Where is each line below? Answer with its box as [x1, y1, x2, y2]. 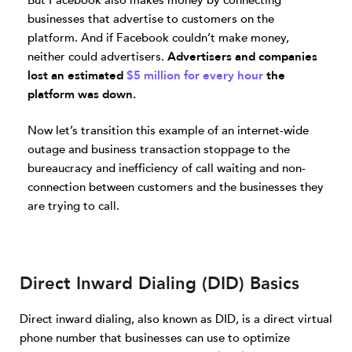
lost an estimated [27, 68, 126, 83]
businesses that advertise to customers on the [27, 11, 274, 27]
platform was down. [27, 86, 136, 102]
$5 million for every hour [126, 68, 263, 83]
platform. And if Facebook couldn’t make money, [27, 30, 289, 46]
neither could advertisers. [27, 49, 167, 64]
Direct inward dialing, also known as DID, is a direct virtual [20, 311, 332, 327]
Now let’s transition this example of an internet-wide [27, 123, 309, 138]
